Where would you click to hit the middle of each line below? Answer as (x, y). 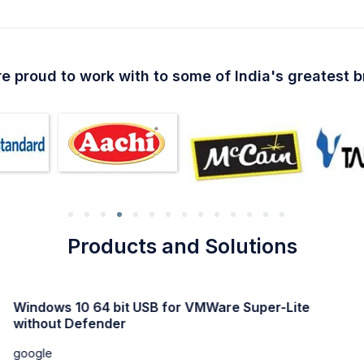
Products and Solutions (182, 246)
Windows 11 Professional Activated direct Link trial (175, 307)
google (33, 336)
